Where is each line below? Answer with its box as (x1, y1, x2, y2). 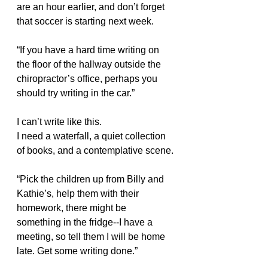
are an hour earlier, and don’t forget (17, 2, 167, 12)
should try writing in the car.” (17, 88, 135, 98)
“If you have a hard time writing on (17, 45, 162, 55)
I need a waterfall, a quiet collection (17, 131, 168, 141)
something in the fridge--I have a (17, 217, 155, 227)
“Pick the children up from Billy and (17, 174, 166, 184)
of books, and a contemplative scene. (17, 145, 173, 156)
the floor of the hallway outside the (17, 59, 163, 69)
